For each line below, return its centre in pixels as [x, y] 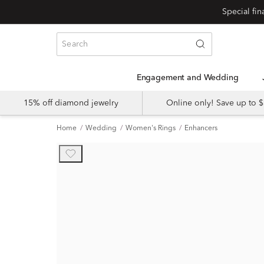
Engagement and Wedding [190, 78]
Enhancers [201, 128]
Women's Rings [151, 128]
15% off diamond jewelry [71, 103]
